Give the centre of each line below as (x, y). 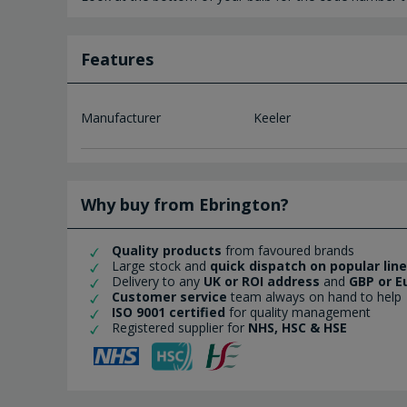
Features (117, 60)
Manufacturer (121, 118)
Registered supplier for (180, 328)
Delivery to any (158, 282)
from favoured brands (290, 251)
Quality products (165, 251)
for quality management (300, 313)
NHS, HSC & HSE (298, 328)
